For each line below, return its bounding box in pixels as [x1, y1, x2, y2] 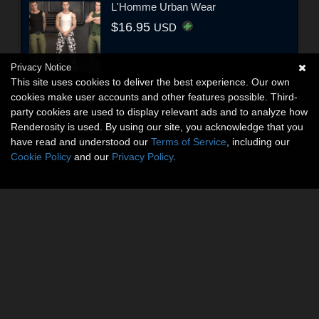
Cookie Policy [11, 151, 71, 162]
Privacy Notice [11, 62, 71, 73]
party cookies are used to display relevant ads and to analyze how [11, 106, 308, 117]
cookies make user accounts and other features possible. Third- [11, 91, 298, 103]
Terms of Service [151, 136, 226, 147]
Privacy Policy [112, 151, 173, 162]
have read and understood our [11, 136, 151, 147]
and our [71, 151, 112, 162]
